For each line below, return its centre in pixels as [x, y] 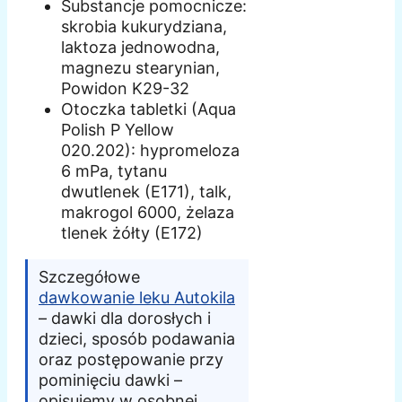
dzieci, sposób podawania [137, 339]
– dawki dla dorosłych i [125, 319]
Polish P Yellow [118, 130]
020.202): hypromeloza [150, 151]
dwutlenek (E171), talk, [146, 192]
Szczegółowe [89, 277]
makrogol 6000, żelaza [148, 213]
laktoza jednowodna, [140, 48]
